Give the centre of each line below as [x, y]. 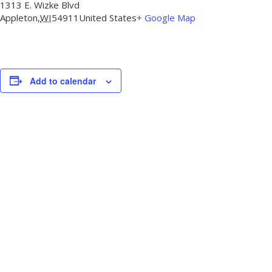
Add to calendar [63, 80]
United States [108, 17]
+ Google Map [166, 17]
